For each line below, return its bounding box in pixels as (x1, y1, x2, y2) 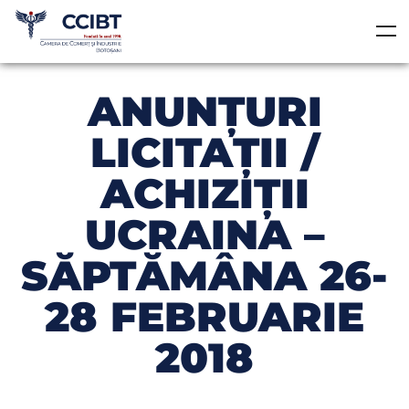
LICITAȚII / (89, 126, 320, 177)
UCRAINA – (84, 208, 325, 259)
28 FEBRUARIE (45, 290, 364, 341)
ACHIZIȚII (100, 167, 309, 218)
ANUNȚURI (87, 85, 322, 136)
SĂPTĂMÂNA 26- (21, 249, 388, 300)
